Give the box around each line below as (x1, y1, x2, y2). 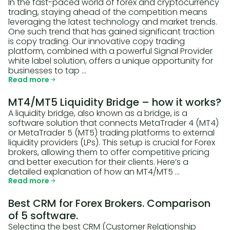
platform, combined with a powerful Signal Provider (8, 45, 213, 57)
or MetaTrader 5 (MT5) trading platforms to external (8, 127, 215, 139)
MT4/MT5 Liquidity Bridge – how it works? (8, 95, 221, 109)
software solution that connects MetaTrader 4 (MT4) (8, 117, 219, 129)
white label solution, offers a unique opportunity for (8, 55, 213, 67)
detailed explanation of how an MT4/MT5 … (8, 166, 180, 178)
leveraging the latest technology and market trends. (8, 16, 217, 28)
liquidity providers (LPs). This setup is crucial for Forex (8, 137, 215, 148)
